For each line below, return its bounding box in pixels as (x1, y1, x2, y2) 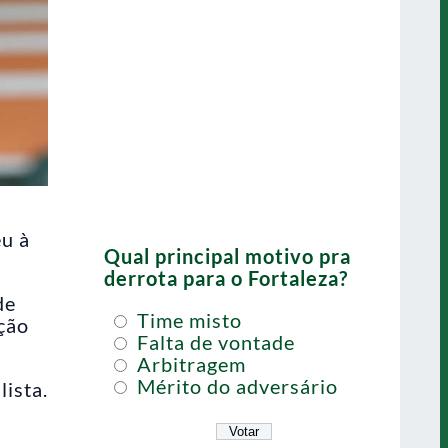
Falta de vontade (132, 330, 295, 354)
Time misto (132, 308, 242, 332)
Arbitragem (132, 352, 246, 376)
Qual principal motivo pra (104, 244, 351, 268)
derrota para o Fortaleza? (104, 266, 348, 290)
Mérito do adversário (132, 374, 338, 398)
